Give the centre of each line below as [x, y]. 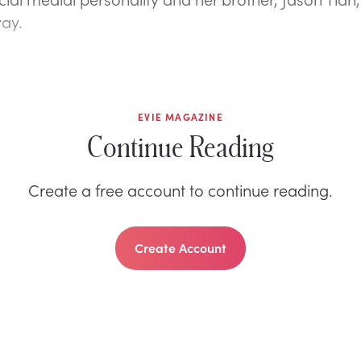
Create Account [180, 247]
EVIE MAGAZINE [180, 117]
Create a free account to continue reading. [180, 189]
